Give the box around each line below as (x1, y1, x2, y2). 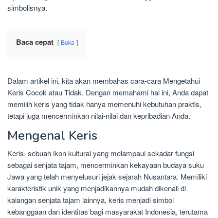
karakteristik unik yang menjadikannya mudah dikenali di (7, 183, 186, 194)
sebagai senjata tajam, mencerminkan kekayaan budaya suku (7, 160, 204, 170)
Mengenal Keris (7, 127, 97, 145)
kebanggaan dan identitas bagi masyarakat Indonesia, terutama (7, 206, 208, 217)
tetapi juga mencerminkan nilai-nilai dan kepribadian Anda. (7, 110, 190, 121)
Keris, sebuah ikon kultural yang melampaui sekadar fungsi (7, 148, 194, 159)
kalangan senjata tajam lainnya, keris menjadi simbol (7, 195, 174, 205)
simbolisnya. (7, 2, 47, 13)
